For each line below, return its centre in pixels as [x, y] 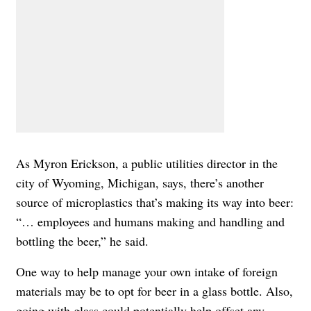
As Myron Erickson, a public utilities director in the [147, 163]
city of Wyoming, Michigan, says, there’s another [140, 183]
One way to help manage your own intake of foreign [147, 272]
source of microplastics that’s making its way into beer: [155, 202]
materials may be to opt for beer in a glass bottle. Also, [154, 291]
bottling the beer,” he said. [82, 241]
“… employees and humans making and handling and [150, 222]
